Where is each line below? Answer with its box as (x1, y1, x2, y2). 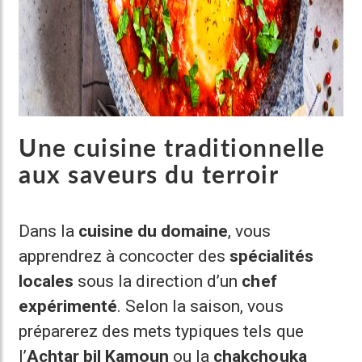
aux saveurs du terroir (19, 164, 279, 188)
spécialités (229, 246, 314, 266)
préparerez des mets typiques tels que (19, 322, 304, 341)
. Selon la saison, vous (117, 297, 284, 316)
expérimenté (19, 297, 118, 316)
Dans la (19, 221, 79, 241)
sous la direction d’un (74, 271, 242, 291)
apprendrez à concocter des (19, 246, 230, 266)
